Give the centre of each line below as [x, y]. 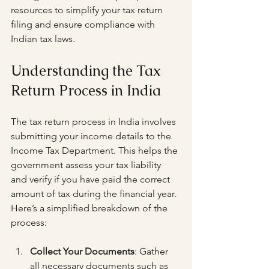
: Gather [153, 251]
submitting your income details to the [92, 136]
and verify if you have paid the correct [92, 179]
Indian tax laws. [43, 39]
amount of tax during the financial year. [95, 194]
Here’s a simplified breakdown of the [90, 208]
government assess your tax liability [87, 165]
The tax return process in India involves [95, 122]
